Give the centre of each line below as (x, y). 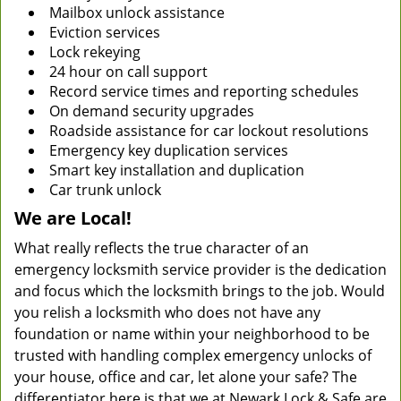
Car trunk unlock (105, 190)
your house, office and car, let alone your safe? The (186, 377)
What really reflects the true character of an (162, 248)
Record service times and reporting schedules (204, 91)
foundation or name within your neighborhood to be (192, 334)
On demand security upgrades (152, 111)
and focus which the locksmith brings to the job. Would (200, 291)
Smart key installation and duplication (177, 170)
